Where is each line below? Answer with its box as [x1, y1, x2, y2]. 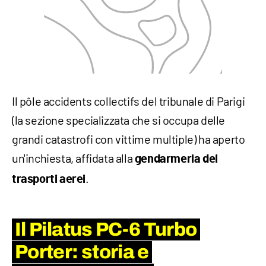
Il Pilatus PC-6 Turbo [15, 218, 197, 240]
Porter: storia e [15, 241, 149, 262]
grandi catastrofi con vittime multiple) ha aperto [12, 131, 245, 146]
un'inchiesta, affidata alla [12, 150, 135, 165]
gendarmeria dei [134, 153, 218, 165]
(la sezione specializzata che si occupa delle [12, 112, 226, 127]
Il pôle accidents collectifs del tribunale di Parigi [12, 93, 245, 108]
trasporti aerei [12, 173, 85, 185]
